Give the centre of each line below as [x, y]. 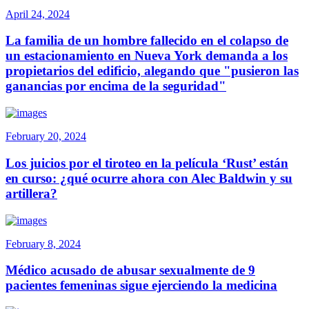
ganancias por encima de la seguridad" [116, 86]
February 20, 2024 [46, 137]
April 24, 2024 [38, 14]
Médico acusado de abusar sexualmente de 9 [130, 270]
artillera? [31, 193]
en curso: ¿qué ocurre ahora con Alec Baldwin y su [149, 178]
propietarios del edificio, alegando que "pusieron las [152, 71]
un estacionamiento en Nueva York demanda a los [147, 56]
